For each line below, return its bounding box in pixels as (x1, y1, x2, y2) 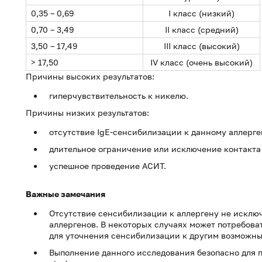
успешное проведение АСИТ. (49, 161, 166, 171)
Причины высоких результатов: (26, 71, 154, 81)
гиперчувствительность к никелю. (49, 91, 188, 101)
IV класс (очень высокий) (150, 57, 253, 67)
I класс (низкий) (168, 8, 235, 18)
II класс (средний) (164, 25, 239, 35)
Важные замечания (26, 189, 105, 199)
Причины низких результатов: (26, 108, 149, 118)
